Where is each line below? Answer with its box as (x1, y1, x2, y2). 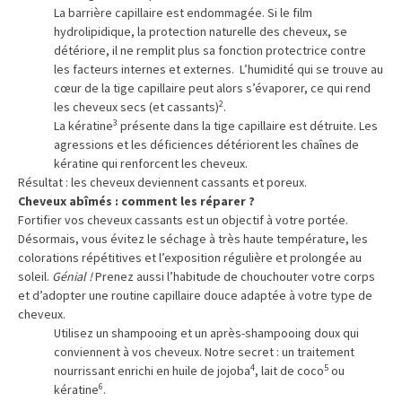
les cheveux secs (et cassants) (54, 99, 219, 115)
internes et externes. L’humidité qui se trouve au (118, 61, 383, 77)
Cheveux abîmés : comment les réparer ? (18, 193, 255, 209)
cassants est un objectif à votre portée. (135, 212, 348, 228)
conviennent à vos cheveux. (54, 344, 202, 360)
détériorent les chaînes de (216, 136, 359, 153)
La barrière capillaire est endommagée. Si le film (54, 4, 312, 21)
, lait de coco (255, 363, 324, 379)
